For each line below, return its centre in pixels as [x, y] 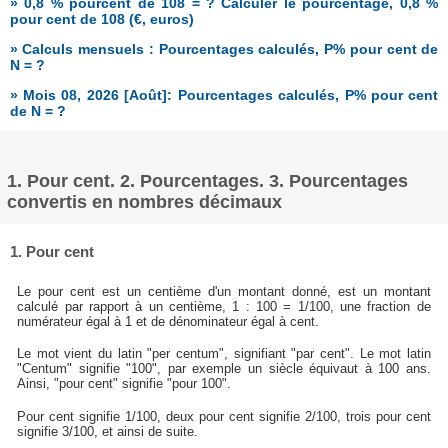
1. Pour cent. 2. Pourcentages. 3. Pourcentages [208, 181]
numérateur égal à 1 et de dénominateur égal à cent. [168, 321]
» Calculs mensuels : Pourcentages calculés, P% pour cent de [224, 48]
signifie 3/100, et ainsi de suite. [108, 431]
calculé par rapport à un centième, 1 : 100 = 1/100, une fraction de [224, 306]
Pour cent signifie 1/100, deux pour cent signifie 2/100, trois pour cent [224, 416]
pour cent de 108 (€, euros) [101, 18]
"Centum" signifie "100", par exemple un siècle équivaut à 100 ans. [224, 369]
